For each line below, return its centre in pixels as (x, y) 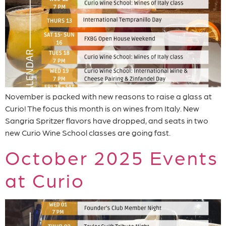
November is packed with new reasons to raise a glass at (108, 96)
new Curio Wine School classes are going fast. (88, 132)
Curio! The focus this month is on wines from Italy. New (102, 108)
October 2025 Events (112, 157)
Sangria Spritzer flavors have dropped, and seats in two (107, 120)
